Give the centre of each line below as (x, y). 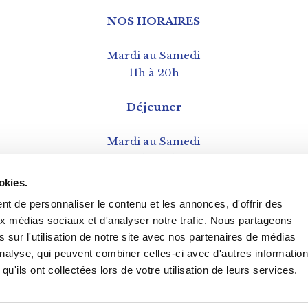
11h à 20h (154, 73)
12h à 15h (154, 158)
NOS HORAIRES (154, 21)
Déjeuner (154, 107)
